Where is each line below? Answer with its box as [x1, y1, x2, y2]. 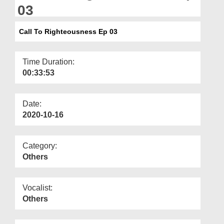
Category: [22, 141, 57, 150]
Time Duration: [22, 57, 74, 66]
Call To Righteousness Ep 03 [15, 27, 117, 35]
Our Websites [12, 20, 50, 27]
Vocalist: [22, 183, 52, 192]
